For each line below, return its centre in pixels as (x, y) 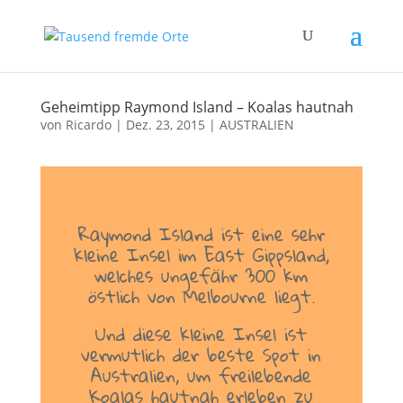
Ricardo (88, 125)
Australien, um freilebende (201, 375)
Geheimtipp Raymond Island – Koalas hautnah (197, 107)
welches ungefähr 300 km (201, 275)
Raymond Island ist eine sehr (201, 234)
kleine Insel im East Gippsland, (201, 255)
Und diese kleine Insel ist (201, 334)
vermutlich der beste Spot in (201, 354)
